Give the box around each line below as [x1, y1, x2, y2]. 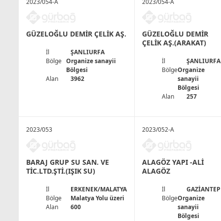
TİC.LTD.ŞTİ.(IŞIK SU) [26, 166, 95, 176]
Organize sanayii [66, 57, 116, 66]
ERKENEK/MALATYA [71, 185, 127, 194]
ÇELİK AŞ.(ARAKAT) [142, 38, 206, 48]
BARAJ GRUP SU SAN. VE [26, 157, 109, 167]
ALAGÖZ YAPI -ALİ [142, 157, 204, 167]
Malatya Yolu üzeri [71, 194, 124, 203]
